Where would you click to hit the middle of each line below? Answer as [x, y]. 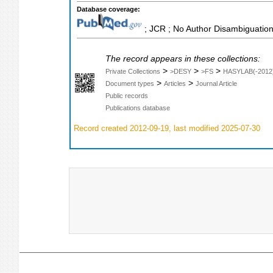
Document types [130, 83]
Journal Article [216, 83]
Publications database [138, 108]
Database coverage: [108, 9]
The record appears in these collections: [183, 58]
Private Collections [133, 71]
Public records [127, 95]
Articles [175, 83]
